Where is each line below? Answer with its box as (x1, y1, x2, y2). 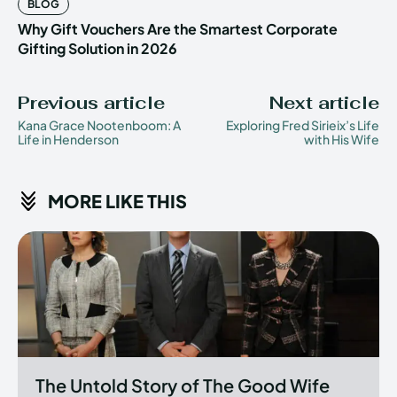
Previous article (18, 90, 165, 114)
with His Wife (303, 130, 379, 147)
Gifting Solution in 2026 (18, 38, 177, 58)
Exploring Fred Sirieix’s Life (225, 116, 379, 133)
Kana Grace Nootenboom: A (18, 116, 181, 133)
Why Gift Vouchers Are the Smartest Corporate (18, 19, 338, 38)
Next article (269, 90, 379, 114)
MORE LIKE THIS (48, 189, 187, 212)
